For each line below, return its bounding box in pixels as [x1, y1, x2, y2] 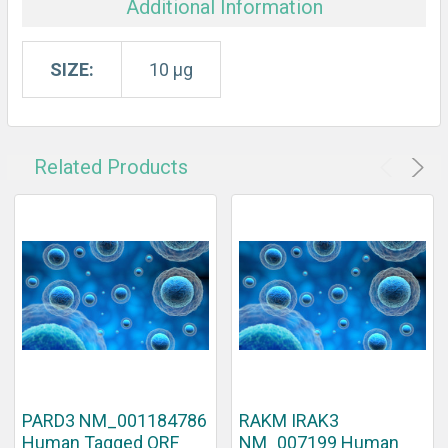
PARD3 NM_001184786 [22, 409, 207, 431]
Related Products [34, 154, 188, 179]
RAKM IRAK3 [239, 409, 339, 431]
